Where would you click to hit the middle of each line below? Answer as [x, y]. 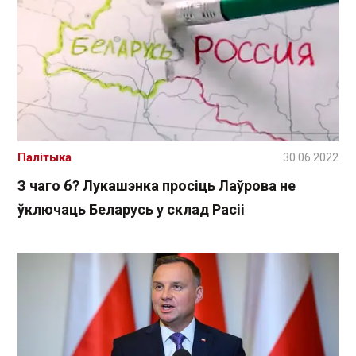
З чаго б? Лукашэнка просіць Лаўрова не [157, 185]
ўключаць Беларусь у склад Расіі [131, 209]
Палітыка [44, 157]
